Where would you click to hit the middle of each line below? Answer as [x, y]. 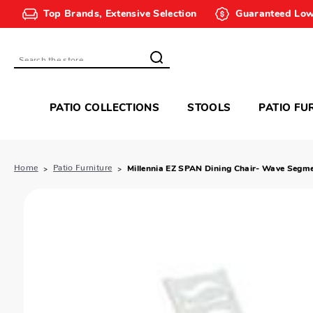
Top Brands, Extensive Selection [120, 14]
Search [36, 64]
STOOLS [209, 109]
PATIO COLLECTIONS [104, 109]
